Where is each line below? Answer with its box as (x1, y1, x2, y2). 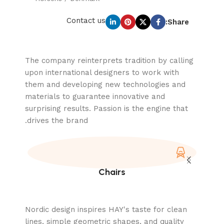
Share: (167, 17, 189, 27)
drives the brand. (27, 116, 88, 125)
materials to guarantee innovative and (25, 92, 165, 101)
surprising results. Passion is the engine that (25, 104, 188, 113)
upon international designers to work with (25, 68, 179, 77)
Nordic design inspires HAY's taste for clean (25, 205, 187, 214)
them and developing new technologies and (25, 80, 185, 89)
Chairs (98, 166, 125, 178)
